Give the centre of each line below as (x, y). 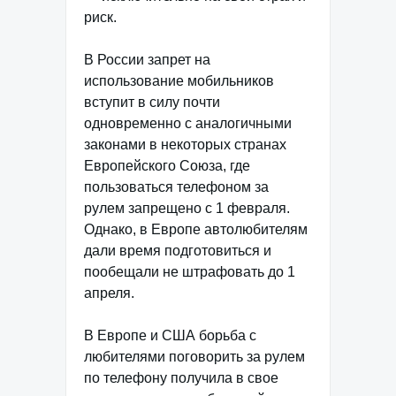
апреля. (109, 293)
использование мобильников (179, 81)
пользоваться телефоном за (176, 187)
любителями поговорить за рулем (194, 357)
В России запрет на (147, 60)
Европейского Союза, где (167, 166)
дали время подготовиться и (178, 251)
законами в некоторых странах (185, 145)
